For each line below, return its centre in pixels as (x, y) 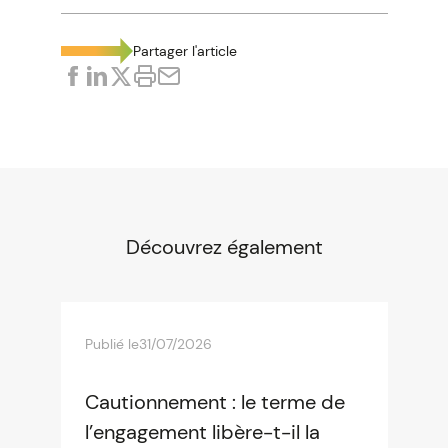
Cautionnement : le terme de (214, 402)
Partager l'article (184, 51)
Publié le (111, 344)
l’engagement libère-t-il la (202, 432)
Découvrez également (224, 247)
